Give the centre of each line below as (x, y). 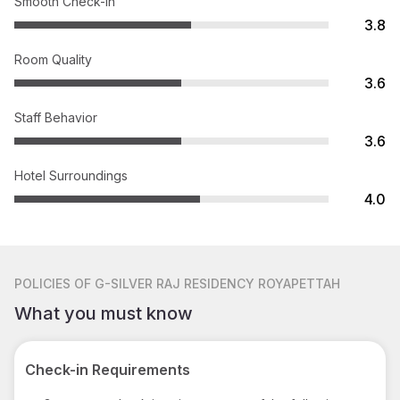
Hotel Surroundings (71, 175)
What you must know (104, 313)
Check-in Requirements (108, 369)
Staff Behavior (56, 117)
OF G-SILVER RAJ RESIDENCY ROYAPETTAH (207, 283)
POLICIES (42, 283)
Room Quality (53, 59)
